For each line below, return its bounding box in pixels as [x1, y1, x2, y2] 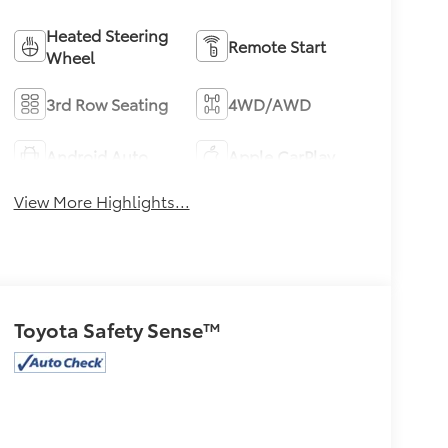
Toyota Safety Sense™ [13, 314, 221, 343]
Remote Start [228, 33, 327, 57]
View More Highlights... [13, 188, 190, 212]
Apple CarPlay [228, 143, 336, 167]
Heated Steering [45, 22, 168, 46]
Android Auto [45, 143, 148, 167]
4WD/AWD [228, 91, 312, 115]
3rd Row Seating [45, 91, 168, 115]
